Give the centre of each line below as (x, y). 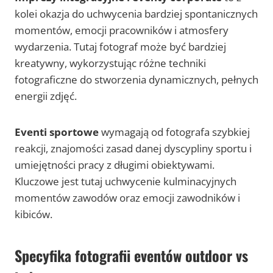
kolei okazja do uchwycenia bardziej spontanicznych (136, 14)
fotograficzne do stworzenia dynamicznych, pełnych (136, 80)
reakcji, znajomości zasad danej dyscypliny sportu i (133, 149)
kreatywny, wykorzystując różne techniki (110, 63)
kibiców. (34, 214)
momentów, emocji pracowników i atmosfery (122, 30)
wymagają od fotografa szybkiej (174, 132)
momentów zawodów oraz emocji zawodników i (127, 198)
